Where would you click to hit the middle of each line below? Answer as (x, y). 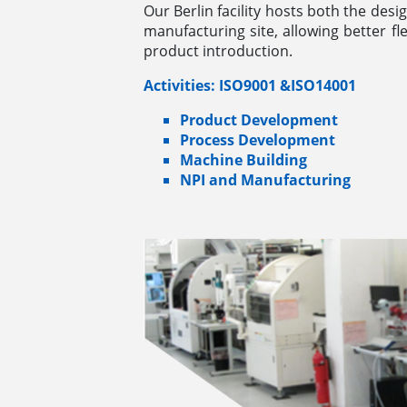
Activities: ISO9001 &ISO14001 (249, 85)
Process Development (257, 139)
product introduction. (218, 50)
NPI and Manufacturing (265, 179)
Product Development (258, 119)
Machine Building (243, 159)
